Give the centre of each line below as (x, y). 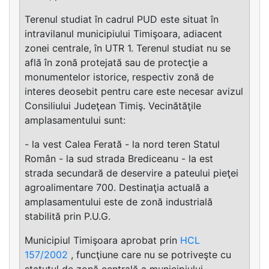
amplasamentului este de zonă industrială (119, 201)
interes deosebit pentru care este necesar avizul (134, 91)
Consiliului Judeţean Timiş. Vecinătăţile (113, 105)
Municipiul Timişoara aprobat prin (102, 240)
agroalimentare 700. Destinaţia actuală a (117, 187)
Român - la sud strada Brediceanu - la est (119, 158)
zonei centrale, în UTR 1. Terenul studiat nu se (128, 48)
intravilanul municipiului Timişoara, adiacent (123, 33)
